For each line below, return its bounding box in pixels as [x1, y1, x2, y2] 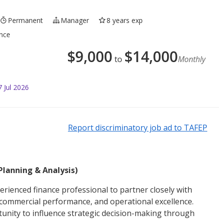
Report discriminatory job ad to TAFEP [68, 122, 207, 133]
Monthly [178, 53, 205, 65]
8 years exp [107, 15, 143, 25]
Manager [61, 15, 89, 25]
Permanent [8, 15, 44, 25]
